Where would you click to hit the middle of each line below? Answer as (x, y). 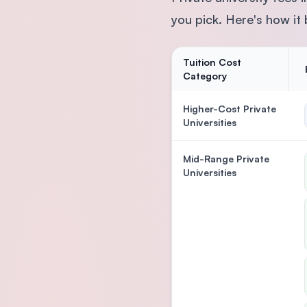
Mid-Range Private (226, 158)
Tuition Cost (212, 62)
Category (205, 75)
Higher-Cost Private (229, 108)
